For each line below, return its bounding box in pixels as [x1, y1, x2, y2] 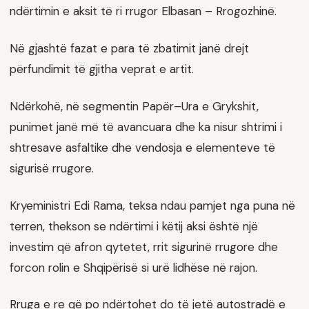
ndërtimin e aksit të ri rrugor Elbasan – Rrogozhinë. [10, 3, 277, 19]
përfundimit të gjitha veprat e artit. [10, 61, 194, 77]
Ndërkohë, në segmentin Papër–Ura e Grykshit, [10, 98, 259, 114]
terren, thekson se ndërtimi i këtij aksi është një [10, 218, 258, 234]
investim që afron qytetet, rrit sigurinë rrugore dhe [10, 239, 278, 255]
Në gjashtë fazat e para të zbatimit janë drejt [10, 41, 249, 57]
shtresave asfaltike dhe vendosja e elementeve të [10, 139, 275, 155]
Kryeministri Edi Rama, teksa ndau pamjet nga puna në [10, 197, 295, 213]
